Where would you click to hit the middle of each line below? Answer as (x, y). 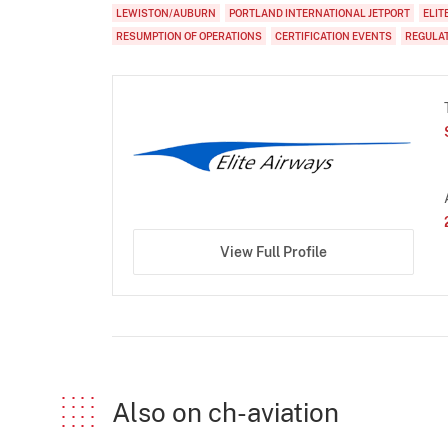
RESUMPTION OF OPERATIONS (189, 35)
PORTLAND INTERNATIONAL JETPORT (319, 12)
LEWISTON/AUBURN (166, 12)
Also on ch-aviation (225, 413)
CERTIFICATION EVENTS (333, 35)
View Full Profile (273, 252)
